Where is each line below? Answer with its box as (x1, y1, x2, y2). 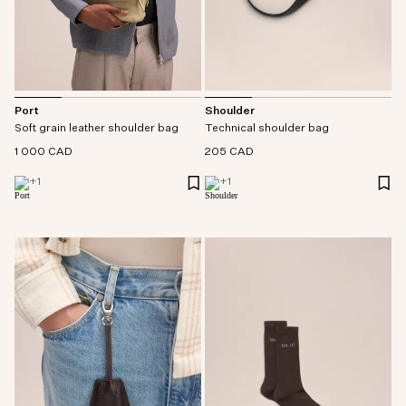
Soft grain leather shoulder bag (14, 123, 179, 135)
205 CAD (205, 147, 254, 159)
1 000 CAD (14, 147, 72, 159)
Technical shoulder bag (205, 123, 329, 135)
